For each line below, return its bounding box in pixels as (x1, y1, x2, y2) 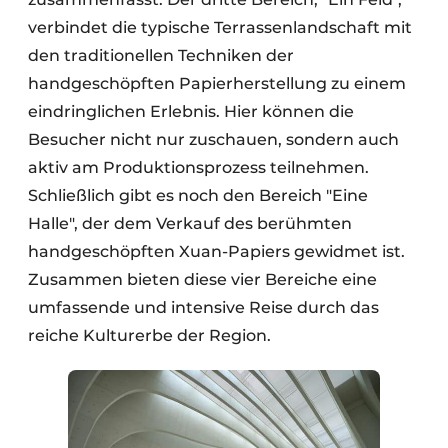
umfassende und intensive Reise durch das (28, 297, 379, 317)
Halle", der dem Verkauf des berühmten (28, 213, 352, 233)
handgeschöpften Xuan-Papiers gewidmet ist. (28, 241, 405, 261)
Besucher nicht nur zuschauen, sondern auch (28, 129, 399, 149)
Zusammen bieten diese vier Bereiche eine (28, 269, 377, 289)
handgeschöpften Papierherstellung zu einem (28, 73, 406, 93)
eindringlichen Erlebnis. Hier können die (28, 101, 354, 121)
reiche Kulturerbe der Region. (28, 325, 271, 345)
